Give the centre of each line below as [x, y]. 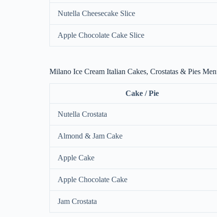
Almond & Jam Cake [90, 136]
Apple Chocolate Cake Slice [101, 35]
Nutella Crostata [82, 114]
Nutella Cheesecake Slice [96, 13]
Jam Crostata [77, 201]
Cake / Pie [142, 93]
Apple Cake [76, 157]
